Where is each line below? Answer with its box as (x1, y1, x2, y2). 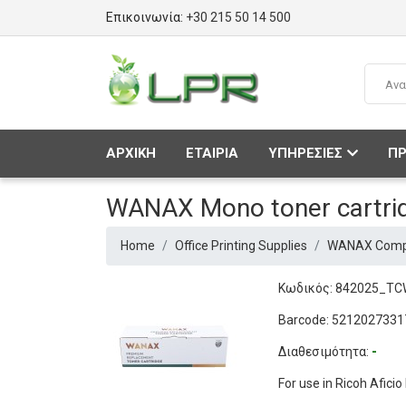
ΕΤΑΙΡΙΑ (186, 145, 238, 161)
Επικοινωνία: (106, 10, 186, 24)
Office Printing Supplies (175, 238, 307, 253)
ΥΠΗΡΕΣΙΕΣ (268, 145, 343, 161)
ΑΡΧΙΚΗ (106, 145, 156, 161)
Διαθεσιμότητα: (278, 344, 372, 359)
